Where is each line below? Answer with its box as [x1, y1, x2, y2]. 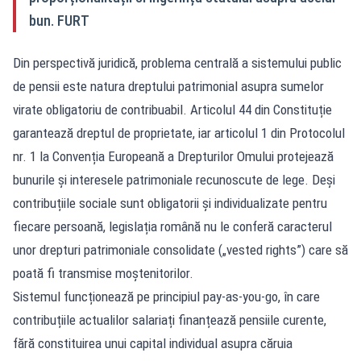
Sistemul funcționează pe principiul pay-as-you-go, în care [13, 288, 320, 305]
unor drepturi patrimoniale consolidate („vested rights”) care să [13, 241, 348, 258]
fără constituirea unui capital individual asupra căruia [13, 334, 293, 351]
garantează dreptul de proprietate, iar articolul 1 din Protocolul [13, 124, 345, 141]
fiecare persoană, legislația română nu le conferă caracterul [13, 218, 332, 234]
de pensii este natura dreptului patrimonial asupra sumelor [13, 77, 324, 94]
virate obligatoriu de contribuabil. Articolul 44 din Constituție [13, 101, 332, 118]
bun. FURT [29, 11, 89, 29]
